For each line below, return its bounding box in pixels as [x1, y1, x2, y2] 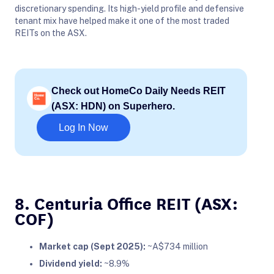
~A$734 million [146, 241, 208, 251]
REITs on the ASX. [15, 28, 87, 38]
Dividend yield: [39, 258, 102, 268]
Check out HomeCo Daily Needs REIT [51, 85, 226, 96]
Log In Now [59, 122, 108, 133]
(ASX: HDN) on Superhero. [51, 100, 175, 111]
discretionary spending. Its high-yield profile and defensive [15, 3, 244, 13]
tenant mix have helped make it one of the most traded [15, 15, 229, 26]
